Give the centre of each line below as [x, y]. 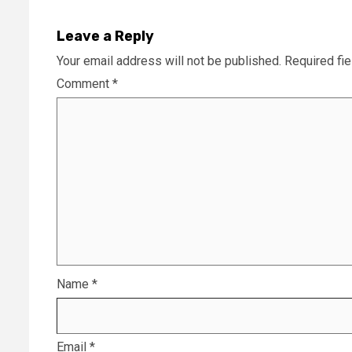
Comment [84, 83]
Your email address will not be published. [169, 60]
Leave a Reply [105, 36]
